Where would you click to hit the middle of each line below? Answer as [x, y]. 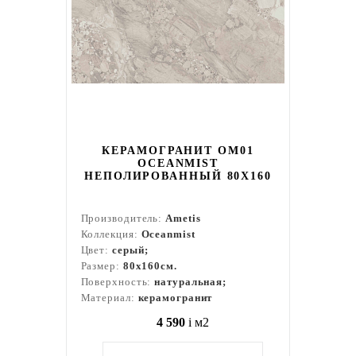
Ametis [183, 218]
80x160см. [150, 266]
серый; [130, 250]
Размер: [102, 266]
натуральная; [191, 282]
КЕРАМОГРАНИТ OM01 [178, 151]
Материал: [109, 298]
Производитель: [123, 218]
